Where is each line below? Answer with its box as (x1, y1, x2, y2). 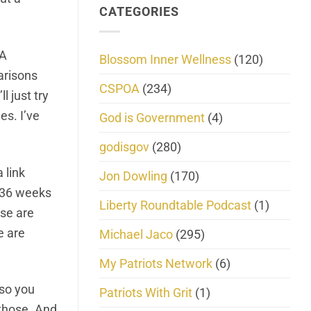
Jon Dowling (99, 168, 167, 183)
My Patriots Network (99, 255, 212, 271)
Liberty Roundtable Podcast (99, 197, 251, 212)
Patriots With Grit (99, 285, 192, 300)
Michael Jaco (99, 226, 173, 242)
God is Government (99, 110, 205, 125)
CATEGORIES (99, 4, 180, 19)
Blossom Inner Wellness (99, 51, 231, 67)
